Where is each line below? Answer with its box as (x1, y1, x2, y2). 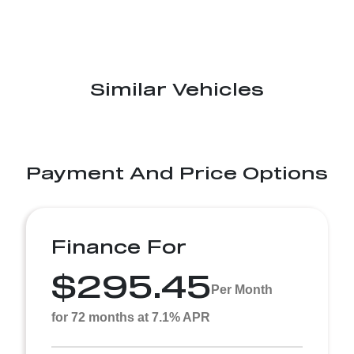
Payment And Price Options (26, 162, 328, 183)
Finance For (51, 235, 186, 258)
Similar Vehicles (90, 78, 264, 99)
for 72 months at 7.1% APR (51, 311, 210, 324)
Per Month (211, 282, 273, 296)
